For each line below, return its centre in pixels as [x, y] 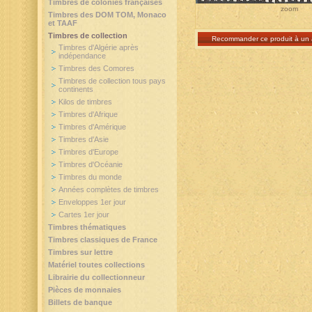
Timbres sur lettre [80, 252]
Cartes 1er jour [84, 214]
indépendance [82, 56]
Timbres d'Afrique [88, 114]
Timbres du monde [90, 177]
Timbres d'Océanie [91, 164]
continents [76, 89]
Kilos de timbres [85, 102]
